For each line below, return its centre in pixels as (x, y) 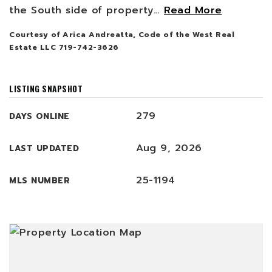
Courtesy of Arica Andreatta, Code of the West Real (122, 35)
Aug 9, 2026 (169, 148)
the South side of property (81, 10)
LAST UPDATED (44, 148)
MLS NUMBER (39, 181)
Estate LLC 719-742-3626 (64, 47)
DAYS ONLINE (39, 116)
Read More (193, 10)
